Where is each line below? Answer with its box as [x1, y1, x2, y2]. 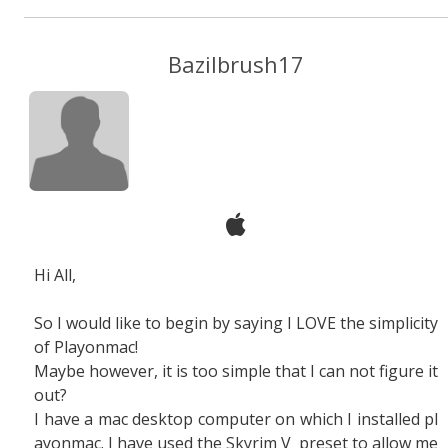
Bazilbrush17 [168, 49, 304, 79]
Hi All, [34, 264, 76, 286]
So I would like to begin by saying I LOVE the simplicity [34, 312, 438, 334]
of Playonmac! [34, 336, 138, 358]
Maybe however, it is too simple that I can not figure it [34, 360, 438, 382]
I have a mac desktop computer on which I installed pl [34, 408, 438, 430]
